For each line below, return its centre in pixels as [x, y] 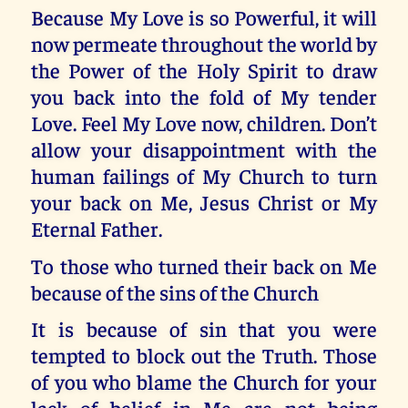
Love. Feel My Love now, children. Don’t [204, 123]
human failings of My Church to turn [204, 176]
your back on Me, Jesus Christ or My [204, 202]
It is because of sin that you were [204, 328]
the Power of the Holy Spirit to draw [204, 70]
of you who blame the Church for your [204, 381]
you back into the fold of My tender [204, 97]
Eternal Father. [97, 229]
